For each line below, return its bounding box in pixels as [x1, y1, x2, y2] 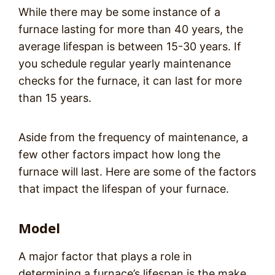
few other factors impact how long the [18, 148, 220, 161]
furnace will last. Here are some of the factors [18, 165, 256, 178]
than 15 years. [18, 91, 95, 104]
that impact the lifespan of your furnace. [18, 182, 229, 195]
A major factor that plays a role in [18, 250, 192, 263]
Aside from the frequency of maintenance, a [18, 131, 248, 144]
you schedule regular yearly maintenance [18, 57, 231, 70]
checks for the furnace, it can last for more [18, 74, 242, 87]
